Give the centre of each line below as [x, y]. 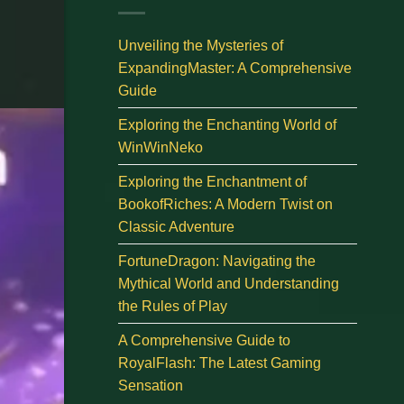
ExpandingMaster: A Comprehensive [235, 68]
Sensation [151, 385]
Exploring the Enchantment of [212, 181]
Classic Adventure [176, 226]
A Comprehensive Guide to [204, 340]
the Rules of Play [173, 306]
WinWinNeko [161, 147]
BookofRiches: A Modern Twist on [225, 204]
